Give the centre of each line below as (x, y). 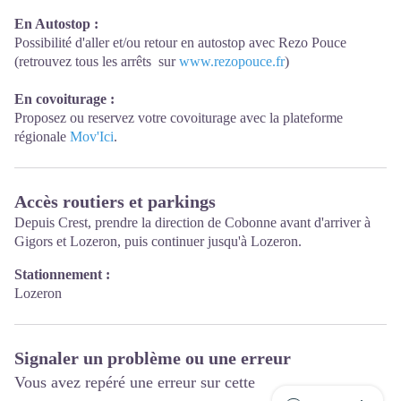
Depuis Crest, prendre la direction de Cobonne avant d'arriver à (192, 222)
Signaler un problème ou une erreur (153, 358)
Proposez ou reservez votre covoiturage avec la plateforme (179, 117)
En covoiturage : (66, 98)
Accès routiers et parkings (115, 201)
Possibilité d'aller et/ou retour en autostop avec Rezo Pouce (180, 42)
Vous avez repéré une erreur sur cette (135, 382)
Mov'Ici (92, 136)
